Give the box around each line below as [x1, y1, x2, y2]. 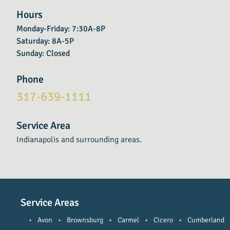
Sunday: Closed [16, 48, 70, 59]
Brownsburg [67, 216, 103, 224]
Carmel [118, 216, 139, 224]
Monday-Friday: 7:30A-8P [16, 24, 105, 34]
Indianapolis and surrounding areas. [16, 135, 142, 145]
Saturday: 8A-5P [16, 36, 74, 46]
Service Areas [21, 196, 79, 209]
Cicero [154, 216, 173, 224]
